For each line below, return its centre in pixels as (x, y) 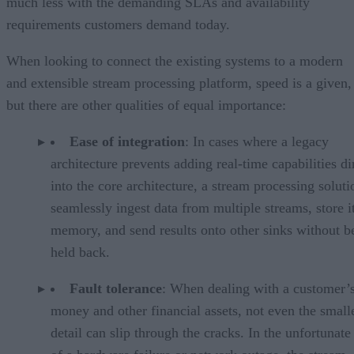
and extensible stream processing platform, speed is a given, (179, 83)
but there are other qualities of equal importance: (146, 105)
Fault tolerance (116, 288)
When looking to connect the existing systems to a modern (175, 60)
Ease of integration (127, 141)
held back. (80, 252)
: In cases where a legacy (257, 141)
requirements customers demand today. (118, 24)
